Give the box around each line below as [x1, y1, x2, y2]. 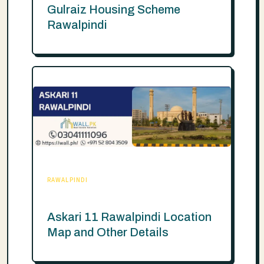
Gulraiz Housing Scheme [47, 3, 180, 16]
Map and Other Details [47, 225, 169, 239]
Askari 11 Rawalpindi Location [47, 210, 212, 223]
